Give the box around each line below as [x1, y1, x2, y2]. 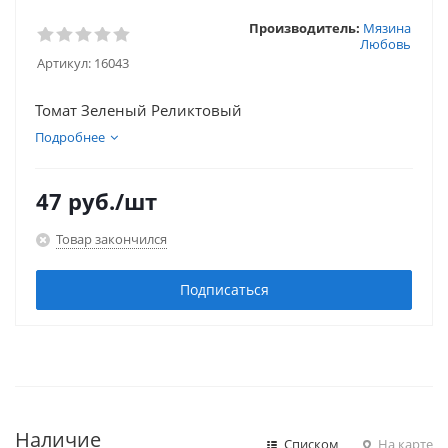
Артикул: [37, 54, 91, 72]
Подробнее [35, 128, 105, 146]
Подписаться [179, 280, 269, 299]
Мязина [363, 19, 411, 37]
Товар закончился [56, 229, 167, 248]
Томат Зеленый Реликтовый [35, 100, 242, 120]
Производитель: [249, 19, 360, 37]
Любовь [360, 35, 411, 53]
